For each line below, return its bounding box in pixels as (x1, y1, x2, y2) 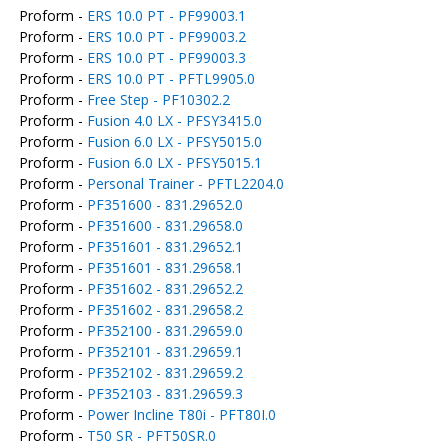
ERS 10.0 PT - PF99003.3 (86, 48, 246, 67)
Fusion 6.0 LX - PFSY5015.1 (86, 153, 262, 172)
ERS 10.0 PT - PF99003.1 (86, 6, 246, 25)
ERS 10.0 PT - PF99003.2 (86, 27, 246, 46)
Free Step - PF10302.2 (86, 90, 230, 109)
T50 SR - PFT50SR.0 (86, 426, 216, 445)
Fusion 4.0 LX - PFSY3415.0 (86, 111, 262, 130)
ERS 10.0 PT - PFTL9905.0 (86, 69, 255, 88)
